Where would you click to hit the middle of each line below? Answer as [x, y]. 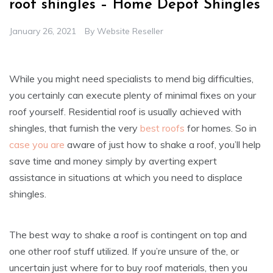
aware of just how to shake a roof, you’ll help [164, 145]
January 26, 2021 [43, 31]
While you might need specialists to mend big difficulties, [131, 79]
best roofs [162, 128]
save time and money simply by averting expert [113, 161]
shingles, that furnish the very [75, 128]
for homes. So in [221, 128]
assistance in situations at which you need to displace [126, 178]
